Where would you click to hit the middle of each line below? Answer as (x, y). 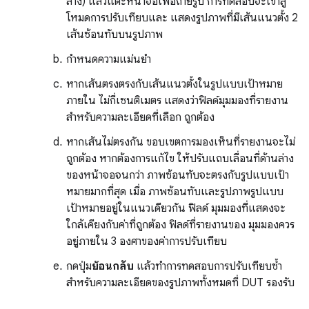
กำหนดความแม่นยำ (109, 60)
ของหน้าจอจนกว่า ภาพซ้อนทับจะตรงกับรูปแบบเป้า (178, 176)
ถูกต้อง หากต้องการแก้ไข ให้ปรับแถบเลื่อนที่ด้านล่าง (180, 159)
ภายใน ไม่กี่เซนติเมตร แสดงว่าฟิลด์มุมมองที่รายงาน (177, 101)
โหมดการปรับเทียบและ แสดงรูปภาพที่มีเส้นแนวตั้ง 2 (182, 18)
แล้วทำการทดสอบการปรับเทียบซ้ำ (208, 267)
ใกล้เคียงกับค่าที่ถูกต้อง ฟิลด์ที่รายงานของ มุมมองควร (180, 225)
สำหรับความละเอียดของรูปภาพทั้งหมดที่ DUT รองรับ (180, 283)
